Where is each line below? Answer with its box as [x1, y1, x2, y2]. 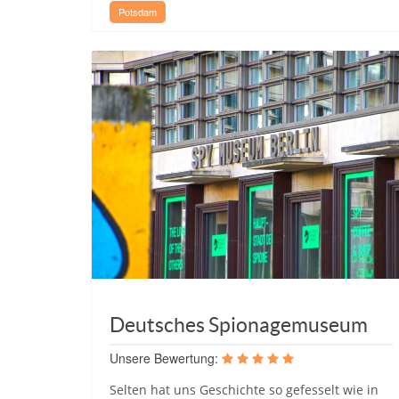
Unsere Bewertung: [110, 348, 218, 367]
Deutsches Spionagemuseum [110, 313, 368, 337]
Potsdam [118, 4, 157, 19]
